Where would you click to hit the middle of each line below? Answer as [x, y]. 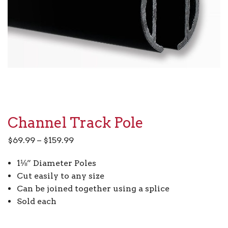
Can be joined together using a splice [93, 189]
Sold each [36, 202]
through [91, 178]
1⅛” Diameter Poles [56, 163]
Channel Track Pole [76, 123]
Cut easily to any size [60, 176]
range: [86, 153]
